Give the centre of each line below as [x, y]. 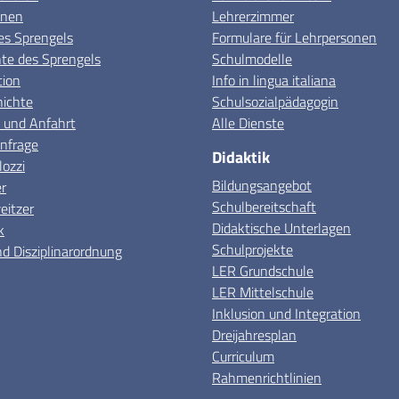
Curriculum [243, 356]
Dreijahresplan [254, 335]
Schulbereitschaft [264, 207]
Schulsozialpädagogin [275, 102]
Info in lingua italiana [274, 80]
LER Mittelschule [263, 292]
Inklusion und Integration [286, 313]
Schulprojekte [252, 249]
